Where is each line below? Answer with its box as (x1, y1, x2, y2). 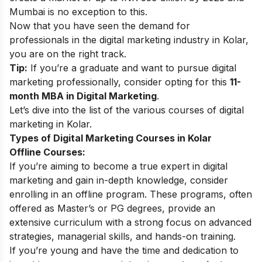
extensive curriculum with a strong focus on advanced (9, 216, 251, 228)
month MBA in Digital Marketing (9, 90, 157, 102)
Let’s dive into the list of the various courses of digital (9, 104, 244, 116)
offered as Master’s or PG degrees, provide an (9, 202, 215, 214)
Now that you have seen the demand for (9, 20, 190, 32)
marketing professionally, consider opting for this (9, 76, 230, 88)
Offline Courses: (9, 146, 85, 158)
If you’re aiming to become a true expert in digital (9, 160, 227, 172)
